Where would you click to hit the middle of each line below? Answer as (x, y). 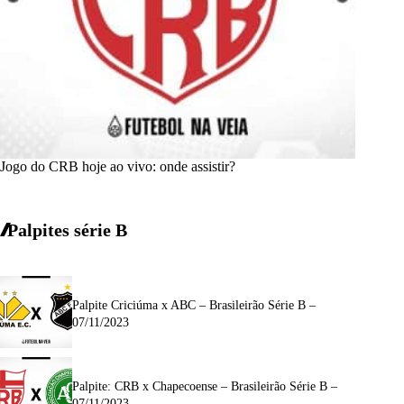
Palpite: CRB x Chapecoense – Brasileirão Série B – (205, 387)
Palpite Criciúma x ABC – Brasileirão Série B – (194, 306)
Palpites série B (67, 230)
